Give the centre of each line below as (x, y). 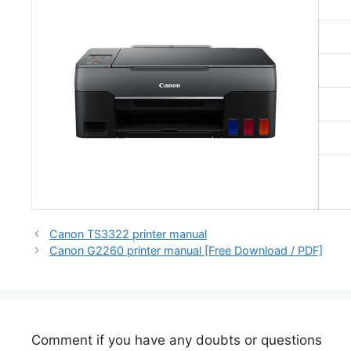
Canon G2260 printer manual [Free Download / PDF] (186, 250)
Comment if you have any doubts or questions (177, 340)
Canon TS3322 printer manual (128, 233)
